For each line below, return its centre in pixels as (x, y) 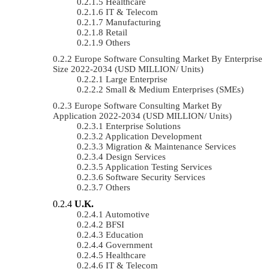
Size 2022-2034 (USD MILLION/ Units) (128, 69)
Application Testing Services (159, 167)
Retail (116, 32)
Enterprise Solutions (143, 126)
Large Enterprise (137, 79)
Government (129, 245)
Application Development (153, 136)
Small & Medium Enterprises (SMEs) (175, 89)
